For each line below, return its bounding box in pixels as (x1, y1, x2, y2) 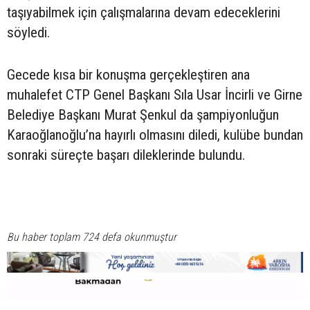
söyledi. (7, 24, 50, 41)
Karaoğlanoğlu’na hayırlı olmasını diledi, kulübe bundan (7, 126, 303, 143)
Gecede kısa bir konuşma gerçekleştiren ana (7, 66, 250, 83)
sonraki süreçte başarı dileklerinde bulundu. (7, 146, 245, 163)
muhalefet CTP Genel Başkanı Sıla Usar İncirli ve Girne (7, 86, 302, 103)
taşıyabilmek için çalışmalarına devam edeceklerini (7, 3, 280, 21)
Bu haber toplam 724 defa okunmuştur (7, 230, 176, 244)
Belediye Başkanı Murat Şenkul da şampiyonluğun (7, 106, 279, 123)
